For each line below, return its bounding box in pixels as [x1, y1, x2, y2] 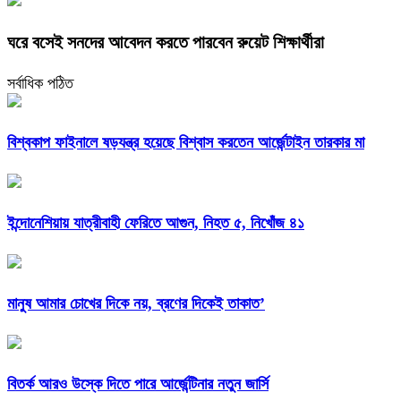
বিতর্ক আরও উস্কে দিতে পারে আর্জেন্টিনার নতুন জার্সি [7, 374, 269, 393]
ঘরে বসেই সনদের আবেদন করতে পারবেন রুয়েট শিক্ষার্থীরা [7, 32, 324, 53]
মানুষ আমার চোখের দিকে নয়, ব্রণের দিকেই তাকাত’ [7, 294, 265, 313]
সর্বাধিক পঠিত [7, 74, 73, 93]
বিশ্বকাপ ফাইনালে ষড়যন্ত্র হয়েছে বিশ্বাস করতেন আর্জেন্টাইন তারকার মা [7, 133, 364, 152]
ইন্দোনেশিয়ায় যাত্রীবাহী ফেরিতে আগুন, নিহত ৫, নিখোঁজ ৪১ [7, 214, 304, 233]
